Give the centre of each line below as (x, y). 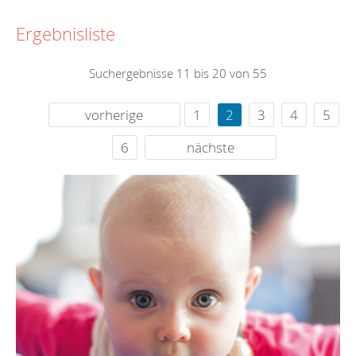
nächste (210, 148)
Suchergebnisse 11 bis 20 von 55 (178, 74)
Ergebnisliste (66, 34)
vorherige (114, 115)
